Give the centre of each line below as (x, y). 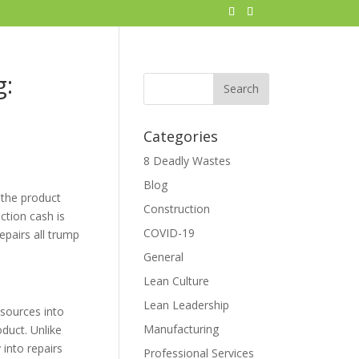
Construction (177, 208)
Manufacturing (182, 329)
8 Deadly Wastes (188, 160)
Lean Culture (177, 280)
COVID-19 (169, 232)
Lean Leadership (187, 305)
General (164, 256)
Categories (181, 136)
